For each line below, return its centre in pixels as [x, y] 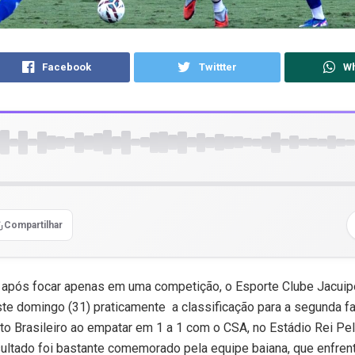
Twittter [218, 67]
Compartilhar [33, 225]
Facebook [67, 67]
